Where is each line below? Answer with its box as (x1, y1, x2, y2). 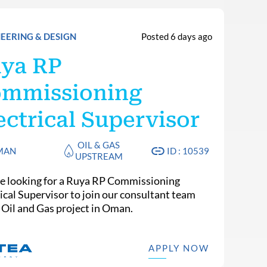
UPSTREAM (74, 151, 123, 162)
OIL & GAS (77, 139, 120, 150)
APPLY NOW (148, 243, 209, 253)
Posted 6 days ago (141, 31, 212, 42)
